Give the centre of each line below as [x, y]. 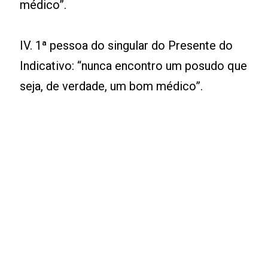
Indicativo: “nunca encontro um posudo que [134, 66]
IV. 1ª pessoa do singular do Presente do [127, 46]
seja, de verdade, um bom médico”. [112, 86]
